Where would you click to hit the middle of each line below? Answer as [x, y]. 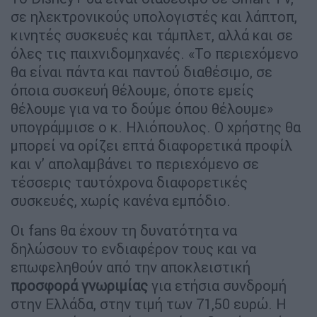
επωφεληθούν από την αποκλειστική [131, 267]
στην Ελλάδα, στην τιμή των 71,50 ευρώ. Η [149, 304]
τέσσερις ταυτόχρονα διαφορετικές [129, 183]
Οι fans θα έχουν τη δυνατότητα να [124, 231]
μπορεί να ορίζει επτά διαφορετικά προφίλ [151, 146]
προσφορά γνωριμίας [79, 286]
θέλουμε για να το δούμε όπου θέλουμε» [142, 109]
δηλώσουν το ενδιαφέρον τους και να [133, 249]
